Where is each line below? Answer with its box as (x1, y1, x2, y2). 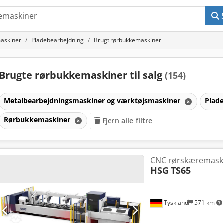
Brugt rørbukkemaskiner (94, 36, 161, 44)
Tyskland (162, 198, 188, 207)
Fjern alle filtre (102, 116, 153, 126)
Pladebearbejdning (31, 36, 84, 44)
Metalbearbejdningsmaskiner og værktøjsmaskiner (3, 95, 182, 105)
